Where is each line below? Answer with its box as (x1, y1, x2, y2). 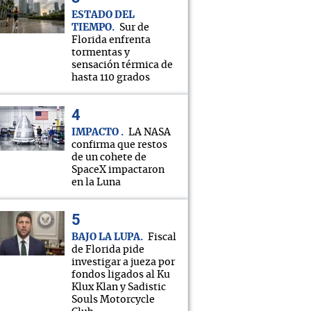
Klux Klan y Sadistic (72, 283, 166, 292)
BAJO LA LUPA (72, 233, 140, 242)
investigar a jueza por (72, 258, 175, 267)
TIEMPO (72, 23, 112, 33)
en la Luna (72, 178, 121, 187)
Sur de (119, 23, 149, 33)
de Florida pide (72, 245, 144, 255)
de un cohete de (72, 153, 146, 162)
